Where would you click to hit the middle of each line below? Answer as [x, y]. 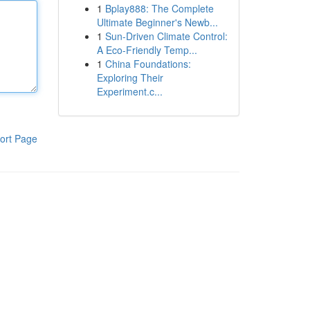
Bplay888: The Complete [159, 8]
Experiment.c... [129, 91]
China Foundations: [148, 64]
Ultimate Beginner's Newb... [157, 22]
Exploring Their [130, 77]
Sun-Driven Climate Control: [166, 36]
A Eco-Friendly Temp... [147, 50]
